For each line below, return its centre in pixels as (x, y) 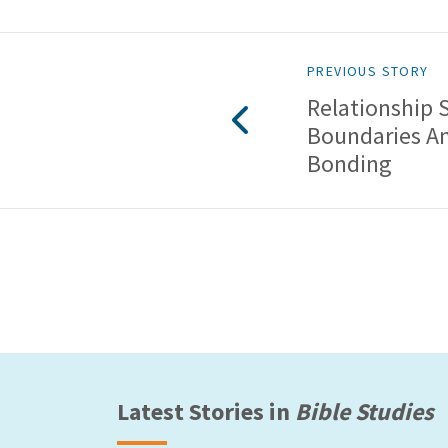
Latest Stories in (206, 411)
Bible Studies (364, 411)
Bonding (349, 163)
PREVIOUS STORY (368, 70)
